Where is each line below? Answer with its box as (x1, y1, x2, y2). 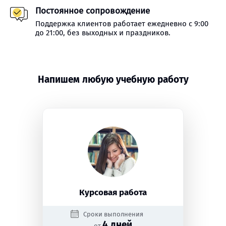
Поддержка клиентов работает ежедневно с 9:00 (35, 19, 208, 28)
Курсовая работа (79, 187, 147, 198)
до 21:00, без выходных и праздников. (35, 28, 171, 37)
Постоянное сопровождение (35, 6, 150, 16)
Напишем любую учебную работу (37, 74, 189, 85)
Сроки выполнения (83, 210, 143, 218)
